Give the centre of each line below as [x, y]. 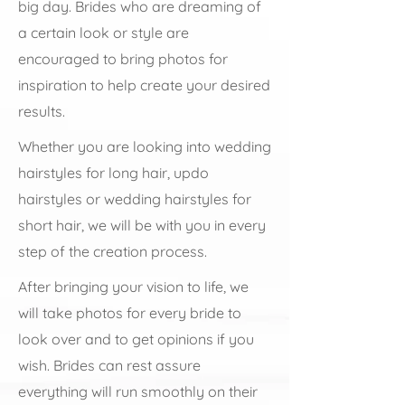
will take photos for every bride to [130, 313]
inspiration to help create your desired [144, 85]
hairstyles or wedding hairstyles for [135, 199]
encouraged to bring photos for [123, 59]
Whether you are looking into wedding [145, 146]
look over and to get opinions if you [136, 339]
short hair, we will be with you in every [142, 225]
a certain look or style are [104, 33]
